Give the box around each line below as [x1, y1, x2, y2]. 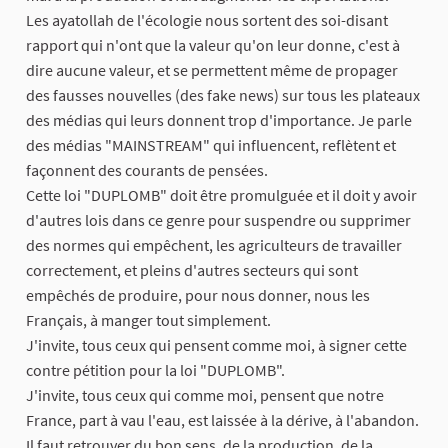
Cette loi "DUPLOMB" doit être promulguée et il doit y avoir [26, 185, 417, 206]
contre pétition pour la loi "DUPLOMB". [26, 360, 285, 381]
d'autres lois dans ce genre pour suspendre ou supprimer [26, 210, 411, 231]
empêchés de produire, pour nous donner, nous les [26, 285, 370, 306]
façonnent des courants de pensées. [26, 160, 268, 181]
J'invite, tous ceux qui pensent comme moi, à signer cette [26, 335, 407, 356]
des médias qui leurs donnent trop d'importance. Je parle [26, 110, 412, 131]
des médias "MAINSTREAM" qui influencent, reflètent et [26, 135, 396, 156]
